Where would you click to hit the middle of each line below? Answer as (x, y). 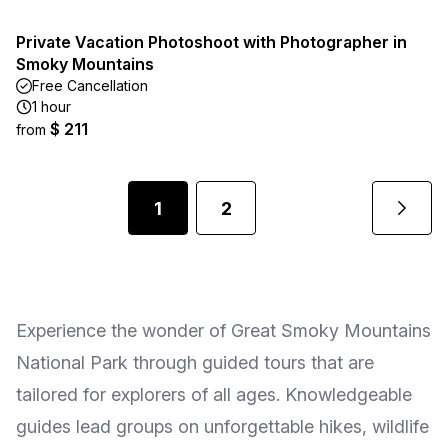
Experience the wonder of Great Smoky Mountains (223, 330)
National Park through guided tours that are (195, 362)
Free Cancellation (90, 85)
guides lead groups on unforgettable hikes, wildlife (222, 426)
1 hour (51, 106)
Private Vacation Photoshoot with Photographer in (211, 42)
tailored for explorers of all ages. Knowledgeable (214, 394)
